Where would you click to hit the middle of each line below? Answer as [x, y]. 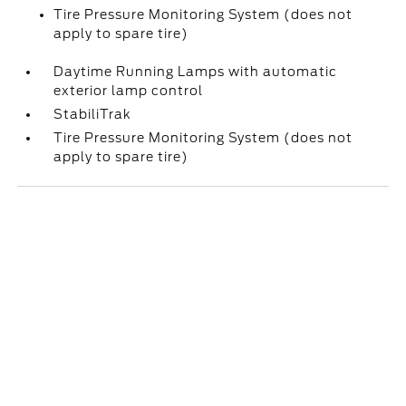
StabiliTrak [93, 114]
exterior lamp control [129, 91]
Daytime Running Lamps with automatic [196, 72]
